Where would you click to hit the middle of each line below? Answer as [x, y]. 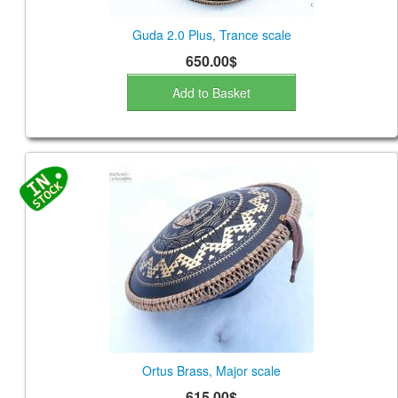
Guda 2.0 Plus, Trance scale [211, 35]
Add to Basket [211, 93]
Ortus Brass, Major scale [211, 371]
